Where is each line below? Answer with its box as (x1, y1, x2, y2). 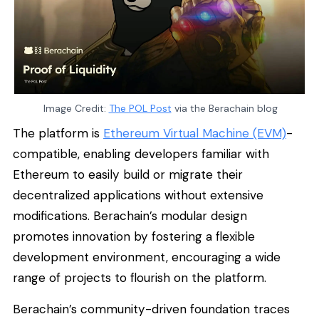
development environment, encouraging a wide (13, 249, 281, 266)
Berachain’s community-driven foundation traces (13, 300, 290, 317)
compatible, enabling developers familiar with (13, 146, 269, 162)
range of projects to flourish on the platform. (13, 270, 266, 286)
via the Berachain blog (171, 101, 278, 115)
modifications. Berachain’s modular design (13, 208, 247, 224)
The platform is (13, 125, 103, 142)
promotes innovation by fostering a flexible (13, 229, 255, 245)
